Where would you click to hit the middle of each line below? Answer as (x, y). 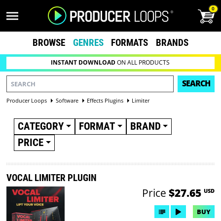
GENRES (88, 42)
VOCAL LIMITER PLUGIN (52, 178)
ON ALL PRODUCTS (143, 63)
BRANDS (172, 42)
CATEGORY (41, 126)
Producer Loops (27, 100)
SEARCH (196, 84)
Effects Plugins (105, 100)
